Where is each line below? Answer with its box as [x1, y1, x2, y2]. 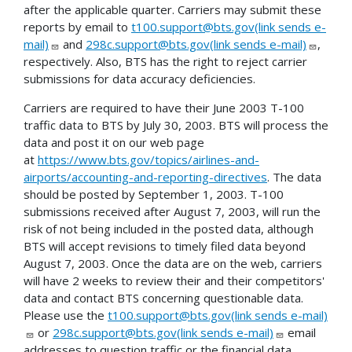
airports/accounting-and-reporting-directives [24, 169, 267, 185]
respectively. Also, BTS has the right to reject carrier [24, 53, 307, 70]
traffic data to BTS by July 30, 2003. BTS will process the [24, 117, 328, 134]
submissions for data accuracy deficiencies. [24, 71, 255, 87]
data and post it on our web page [24, 134, 204, 151]
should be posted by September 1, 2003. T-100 [24, 186, 284, 203]
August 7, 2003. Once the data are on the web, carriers [24, 255, 322, 272]
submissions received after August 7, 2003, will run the [24, 203, 321, 220]
